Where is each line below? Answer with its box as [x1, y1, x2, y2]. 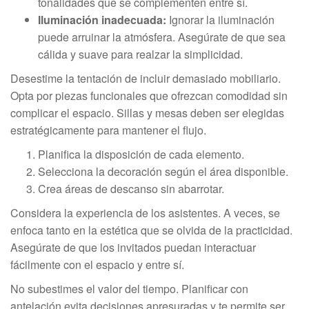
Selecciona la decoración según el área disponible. [38, 163, 288, 179]
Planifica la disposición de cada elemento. [38, 146, 244, 162]
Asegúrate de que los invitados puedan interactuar [10, 239, 256, 255]
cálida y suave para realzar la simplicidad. [38, 46, 243, 62]
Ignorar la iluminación [166, 11, 275, 28]
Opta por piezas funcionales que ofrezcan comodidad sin [10, 87, 288, 103]
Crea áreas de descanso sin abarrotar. [38, 180, 224, 197]
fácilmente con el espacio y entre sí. [10, 256, 184, 272]
